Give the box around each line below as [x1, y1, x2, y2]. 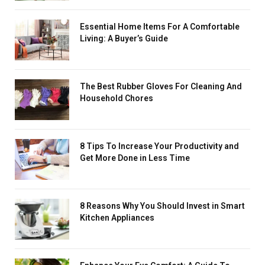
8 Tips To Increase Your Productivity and [80, 141, 239, 151]
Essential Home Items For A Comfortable [80, 21, 240, 31]
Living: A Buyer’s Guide [80, 33, 168, 43]
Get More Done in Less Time [80, 153, 190, 163]
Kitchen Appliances [80, 212, 154, 222]
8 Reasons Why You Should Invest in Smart [80, 201, 245, 211]
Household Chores [80, 93, 153, 103]
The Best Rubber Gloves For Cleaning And [80, 81, 242, 91]
